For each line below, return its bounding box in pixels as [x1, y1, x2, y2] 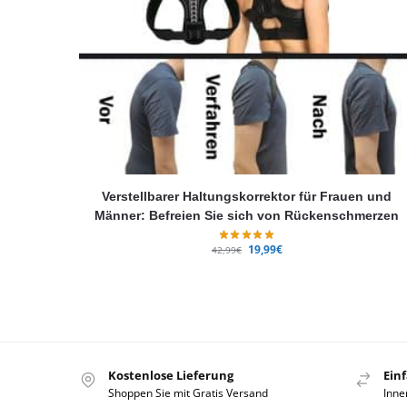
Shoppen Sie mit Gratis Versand [108, 385, 268, 402]
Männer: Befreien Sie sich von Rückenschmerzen [94, 207, 400, 223]
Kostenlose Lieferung [108, 367, 233, 384]
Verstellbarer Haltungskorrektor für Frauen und [102, 188, 392, 203]
